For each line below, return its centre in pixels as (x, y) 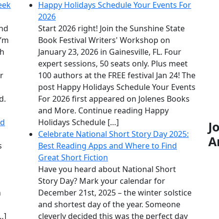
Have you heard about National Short (107, 169)
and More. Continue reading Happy (103, 111)
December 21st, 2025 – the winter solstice (115, 193)
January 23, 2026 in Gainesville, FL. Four (110, 52)
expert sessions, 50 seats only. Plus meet (113, 64)
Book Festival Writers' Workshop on (104, 40)
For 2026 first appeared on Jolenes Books (114, 99)
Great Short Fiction (73, 158)
